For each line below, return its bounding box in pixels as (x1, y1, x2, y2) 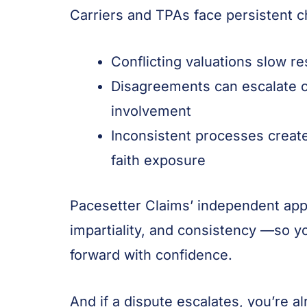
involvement (111, 102, 191, 119)
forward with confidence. (70, 246, 232, 263)
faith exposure (111, 151, 206, 169)
